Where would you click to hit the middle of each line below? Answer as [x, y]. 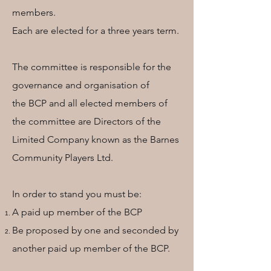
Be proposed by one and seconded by [95, 230]
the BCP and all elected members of [90, 103]
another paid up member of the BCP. [91, 248]
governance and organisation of [81, 85]
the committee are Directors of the [87, 121]
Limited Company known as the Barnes [96, 139]
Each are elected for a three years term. [97, 31]
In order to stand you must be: [77, 194]
